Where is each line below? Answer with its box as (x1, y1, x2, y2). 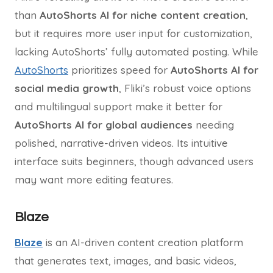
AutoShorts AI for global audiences (15, 118, 193, 131)
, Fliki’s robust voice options (119, 82, 251, 94)
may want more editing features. (15, 173, 173, 186)
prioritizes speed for (68, 63, 171, 76)
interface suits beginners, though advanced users (15, 155, 253, 168)
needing (193, 118, 234, 131)
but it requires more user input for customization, (15, 27, 252, 40)
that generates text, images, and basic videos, (15, 254, 236, 267)
